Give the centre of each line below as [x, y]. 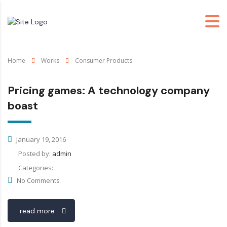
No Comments [38, 180]
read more [37, 211]
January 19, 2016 [40, 139]
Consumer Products [104, 61]
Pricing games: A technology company [109, 90]
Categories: [36, 168]
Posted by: [35, 154]
